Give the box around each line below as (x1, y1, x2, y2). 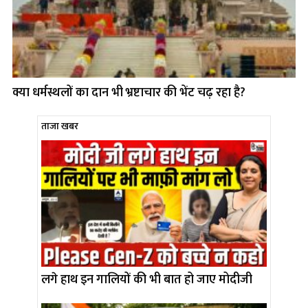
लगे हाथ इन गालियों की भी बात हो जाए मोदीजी (41, 269, 252, 290)
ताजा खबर (41, 118, 78, 134)
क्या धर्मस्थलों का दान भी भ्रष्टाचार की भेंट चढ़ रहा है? (12, 82, 245, 103)
